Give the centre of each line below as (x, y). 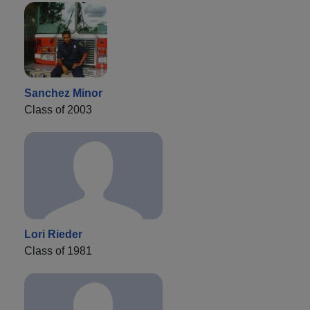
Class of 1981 (58, 250)
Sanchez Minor (63, 93)
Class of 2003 (58, 109)
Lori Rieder (53, 234)
